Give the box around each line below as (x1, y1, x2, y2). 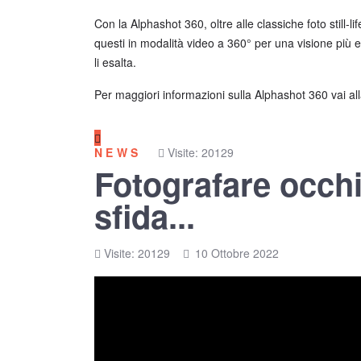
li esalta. (94, 54, 136, 70)
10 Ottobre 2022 (195, 245, 279, 261)
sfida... (94, 193, 195, 239)
